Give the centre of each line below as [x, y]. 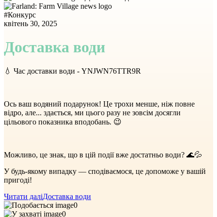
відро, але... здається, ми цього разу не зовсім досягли [92, 112]
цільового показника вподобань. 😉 [63, 122]
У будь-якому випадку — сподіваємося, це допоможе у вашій [105, 171]
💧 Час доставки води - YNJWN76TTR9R [72, 71]
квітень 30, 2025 [31, 23]
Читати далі [23, 196]
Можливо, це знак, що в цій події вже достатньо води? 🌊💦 [103, 155]
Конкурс [22, 15]
